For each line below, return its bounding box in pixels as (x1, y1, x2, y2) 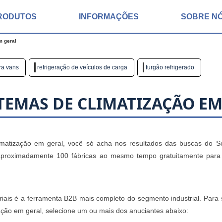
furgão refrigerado (146, 64, 194, 71)
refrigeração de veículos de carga (37, 64, 127, 71)
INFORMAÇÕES (78, 12, 139, 21)
